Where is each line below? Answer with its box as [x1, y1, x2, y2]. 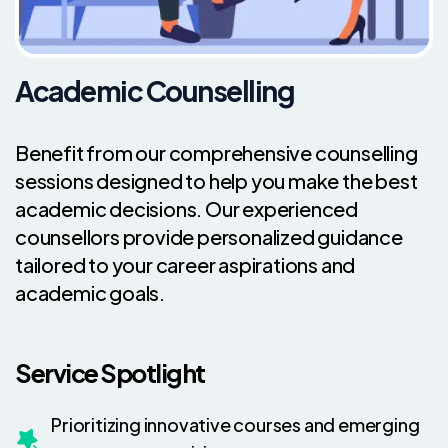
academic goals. [15, 280, 166, 305]
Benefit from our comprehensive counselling [15, 140, 418, 165]
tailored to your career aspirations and [15, 252, 356, 277]
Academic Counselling [15, 73, 294, 108]
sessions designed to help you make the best [15, 168, 418, 193]
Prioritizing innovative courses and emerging [51, 413, 420, 436]
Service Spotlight [15, 357, 205, 389]
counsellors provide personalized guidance [15, 224, 403, 249]
